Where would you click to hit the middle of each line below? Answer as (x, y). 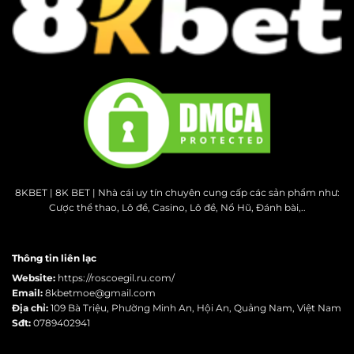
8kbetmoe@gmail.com (100, 293)
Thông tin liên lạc (54, 258)
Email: (27, 293)
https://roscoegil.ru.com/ (116, 278)
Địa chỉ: (30, 308)
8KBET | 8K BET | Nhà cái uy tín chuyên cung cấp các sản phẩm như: (177, 192)
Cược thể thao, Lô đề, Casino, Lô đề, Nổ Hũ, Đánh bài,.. (177, 207)
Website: (35, 278)
